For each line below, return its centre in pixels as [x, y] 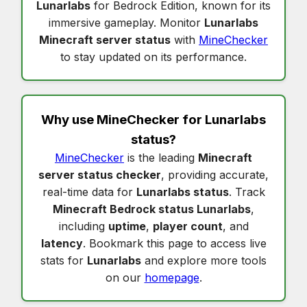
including [83, 226]
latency [62, 243]
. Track [247, 192]
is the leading [161, 157]
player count [187, 226]
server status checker [100, 174]
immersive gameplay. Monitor [126, 22]
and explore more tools [204, 260]
